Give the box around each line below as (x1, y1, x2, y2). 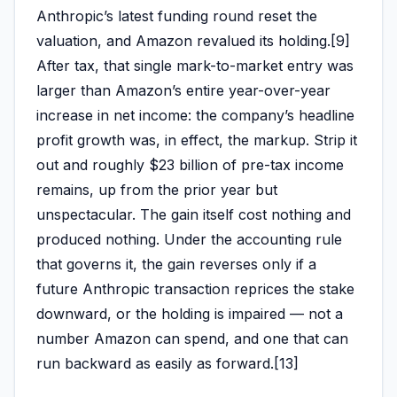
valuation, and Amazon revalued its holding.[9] (36, 32, 350, 51)
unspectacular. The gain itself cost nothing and (36, 206, 351, 224)
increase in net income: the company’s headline (36, 106, 354, 125)
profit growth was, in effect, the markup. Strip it (36, 131, 357, 150)
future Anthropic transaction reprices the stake (36, 280, 354, 299)
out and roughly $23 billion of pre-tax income (36, 156, 344, 175)
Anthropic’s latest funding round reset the (36, 7, 317, 26)
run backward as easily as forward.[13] (36, 354, 299, 373)
